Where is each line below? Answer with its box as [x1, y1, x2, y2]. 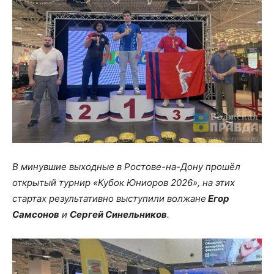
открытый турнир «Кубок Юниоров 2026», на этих [12, 176, 235, 188]
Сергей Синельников [70, 208, 167, 220]
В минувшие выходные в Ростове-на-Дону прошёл [12, 160, 240, 172]
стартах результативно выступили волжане [12, 192, 206, 204]
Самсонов [12, 208, 59, 220]
